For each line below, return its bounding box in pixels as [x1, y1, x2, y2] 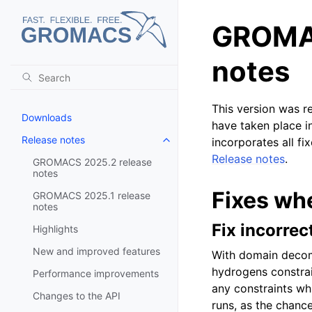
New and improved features [33, 244, 160, 257]
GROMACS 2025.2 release [33, 155, 152, 168]
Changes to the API [33, 289, 120, 302]
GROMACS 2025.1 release [33, 189, 150, 201]
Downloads [22, 111, 72, 123]
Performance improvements [33, 267, 159, 279]
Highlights [33, 222, 78, 235]
